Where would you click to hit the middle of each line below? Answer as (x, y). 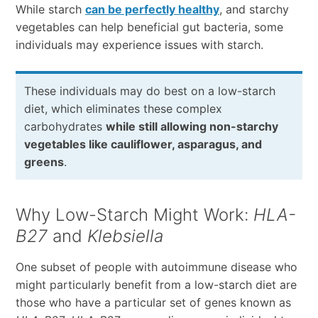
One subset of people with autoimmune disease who (156, 267)
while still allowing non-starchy (192, 127)
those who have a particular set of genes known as (153, 303)
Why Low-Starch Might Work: (134, 215)
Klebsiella (125, 236)
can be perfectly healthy (152, 10)
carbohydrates (65, 127)
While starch (50, 10)
